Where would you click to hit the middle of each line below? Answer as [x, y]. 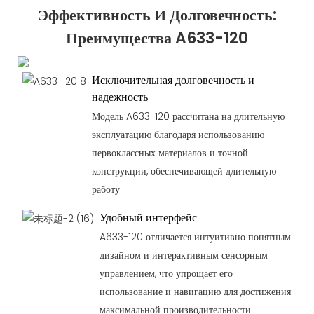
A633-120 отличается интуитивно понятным [195, 237]
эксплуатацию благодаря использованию [178, 135]
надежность [120, 97]
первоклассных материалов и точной [170, 153]
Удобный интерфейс [148, 217]
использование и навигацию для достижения [195, 292]
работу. [107, 190]
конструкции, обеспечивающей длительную [184, 171]
